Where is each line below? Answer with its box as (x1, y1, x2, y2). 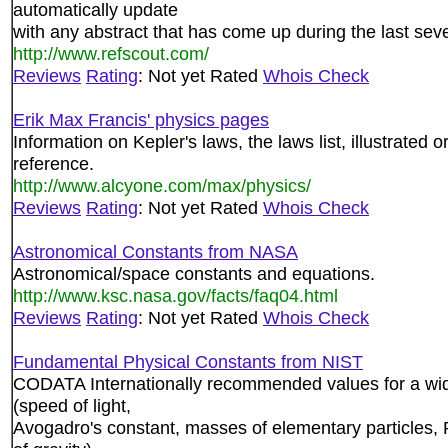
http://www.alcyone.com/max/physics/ (13, 175, 311, 196)
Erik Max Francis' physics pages (13, 109, 269, 130)
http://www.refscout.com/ (13, 43, 209, 64)
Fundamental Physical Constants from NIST (13, 351, 363, 372)
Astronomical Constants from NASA (13, 241, 298, 262)
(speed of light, (13, 395, 131, 416)
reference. (13, 153, 94, 174)
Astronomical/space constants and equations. (13, 263, 375, 284)
